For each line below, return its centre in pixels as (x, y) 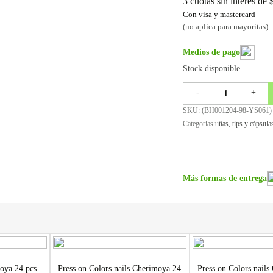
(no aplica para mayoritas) (225, 27)
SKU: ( (193, 110)
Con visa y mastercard (219, 14)
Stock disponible (211, 69)
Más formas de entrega (225, 178)
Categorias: (199, 124)
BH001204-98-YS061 (237, 110)
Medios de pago (211, 52)
